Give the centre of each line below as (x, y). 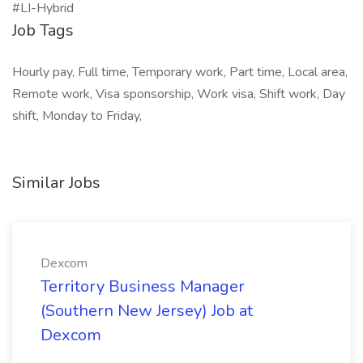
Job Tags (43, 30)
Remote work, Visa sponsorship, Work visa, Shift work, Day (179, 94)
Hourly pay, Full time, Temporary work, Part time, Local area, (180, 72)
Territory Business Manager (143, 286)
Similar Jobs (56, 183)
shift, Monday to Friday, (77, 116)
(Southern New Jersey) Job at (147, 311)
